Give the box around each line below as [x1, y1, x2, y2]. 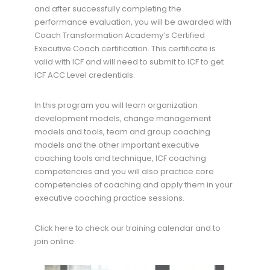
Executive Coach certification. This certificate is [34, 42, 216, 54]
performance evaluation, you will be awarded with [34, 16, 231, 28]
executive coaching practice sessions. [34, 192, 184, 204]
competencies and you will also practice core [34, 165, 214, 177]
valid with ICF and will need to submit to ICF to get [34, 55, 224, 67]
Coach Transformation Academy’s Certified [34, 29, 205, 41]
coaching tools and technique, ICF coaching [34, 152, 206, 164]
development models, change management [34, 112, 211, 124]
